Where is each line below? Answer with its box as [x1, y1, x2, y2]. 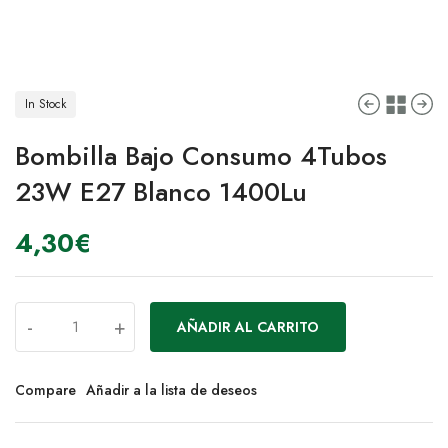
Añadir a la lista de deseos [86, 380, 257, 401]
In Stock [25, 95, 66, 114]
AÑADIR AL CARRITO [177, 317, 319, 338]
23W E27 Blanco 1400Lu [15, 173, 307, 212]
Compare [15, 380, 76, 401]
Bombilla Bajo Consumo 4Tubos [15, 137, 387, 176]
